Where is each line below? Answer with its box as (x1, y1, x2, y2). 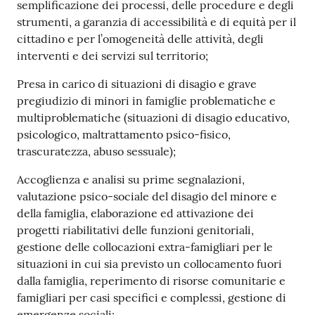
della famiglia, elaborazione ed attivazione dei (17, 205, 254, 220)
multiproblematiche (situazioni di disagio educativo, (17, 110, 290, 124)
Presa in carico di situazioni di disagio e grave (17, 76, 257, 91)
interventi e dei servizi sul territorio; (17, 48, 208, 63)
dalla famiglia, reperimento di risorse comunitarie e (17, 273, 285, 288)
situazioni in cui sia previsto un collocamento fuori (17, 256, 282, 271)
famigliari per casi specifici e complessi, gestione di (17, 290, 286, 304)
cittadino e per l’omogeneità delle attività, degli (17, 31, 264, 46)
